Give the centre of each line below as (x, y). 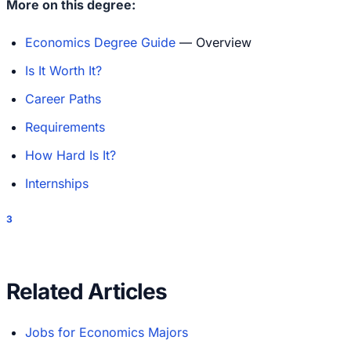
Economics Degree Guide (100, 43)
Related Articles (87, 291)
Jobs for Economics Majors (107, 332)
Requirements (65, 127)
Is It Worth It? (63, 71)
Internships (57, 184)
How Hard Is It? (71, 156)
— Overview (213, 43)
